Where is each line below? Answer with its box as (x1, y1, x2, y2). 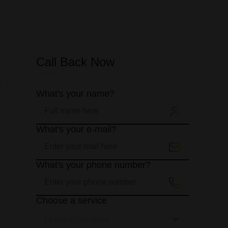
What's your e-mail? (36, 124, 117, 134)
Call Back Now (36, 55, 115, 69)
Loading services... (44, 214, 116, 224)
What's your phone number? (36, 160, 151, 170)
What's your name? (36, 89, 115, 99)
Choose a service (36, 195, 107, 206)
